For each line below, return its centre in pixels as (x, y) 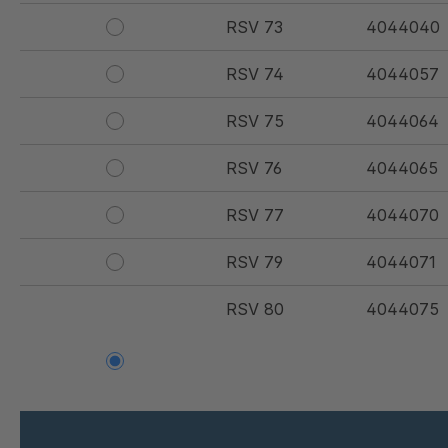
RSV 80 (255, 309)
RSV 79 (254, 262)
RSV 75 (255, 121)
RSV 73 (254, 27)
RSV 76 (254, 168)
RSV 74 (255, 74)
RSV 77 (255, 215)
